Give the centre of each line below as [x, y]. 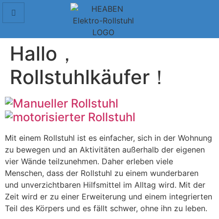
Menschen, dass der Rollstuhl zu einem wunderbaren [102, 173]
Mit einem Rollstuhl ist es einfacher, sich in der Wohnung [109, 138]
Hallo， [43, 54]
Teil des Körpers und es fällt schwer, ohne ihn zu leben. [106, 208]
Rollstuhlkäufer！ [89, 77]
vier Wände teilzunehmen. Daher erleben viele [89, 161]
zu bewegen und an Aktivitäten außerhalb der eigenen [105, 150]
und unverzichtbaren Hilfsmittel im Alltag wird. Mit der [105, 185]
